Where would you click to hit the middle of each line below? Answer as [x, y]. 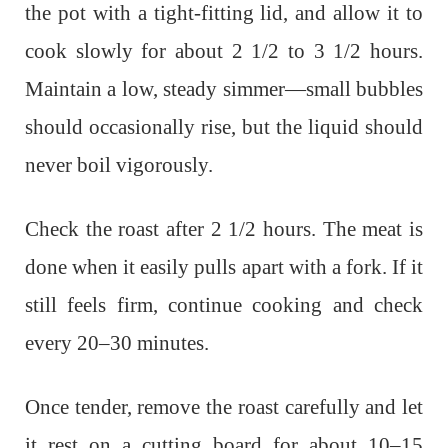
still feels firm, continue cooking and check [224, 305]
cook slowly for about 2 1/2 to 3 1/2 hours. [224, 51]
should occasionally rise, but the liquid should [224, 127]
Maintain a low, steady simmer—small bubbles [224, 89]
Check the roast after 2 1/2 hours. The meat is [224, 229]
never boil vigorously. [119, 165]
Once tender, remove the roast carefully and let [224, 407]
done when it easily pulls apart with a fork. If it [224, 267]
